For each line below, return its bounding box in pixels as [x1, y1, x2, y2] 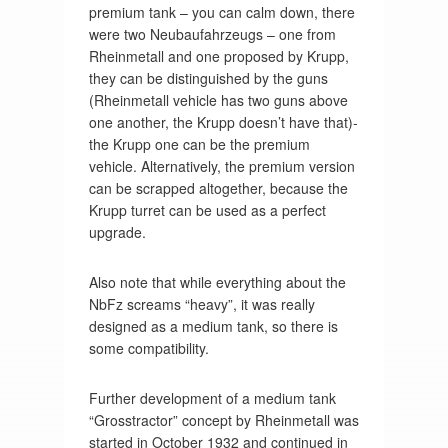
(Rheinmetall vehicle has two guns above [88, 89, 348, 110]
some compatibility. [88, 337, 209, 358]
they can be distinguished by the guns [88, 67, 328, 88]
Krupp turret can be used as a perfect [88, 199, 326, 220]
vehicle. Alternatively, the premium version [88, 155, 355, 176]
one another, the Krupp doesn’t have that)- [88, 111, 358, 132]
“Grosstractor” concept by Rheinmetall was [88, 409, 359, 430]
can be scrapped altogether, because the [88, 177, 348, 198]
